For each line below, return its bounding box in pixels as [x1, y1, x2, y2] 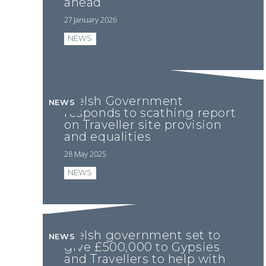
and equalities [64, 129, 151, 144]
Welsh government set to [64, 228, 221, 243]
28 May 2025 [64, 148, 106, 159]
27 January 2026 [64, 14, 117, 25]
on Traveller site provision [64, 118, 222, 132]
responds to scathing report [64, 106, 236, 121]
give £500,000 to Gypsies [64, 240, 220, 255]
